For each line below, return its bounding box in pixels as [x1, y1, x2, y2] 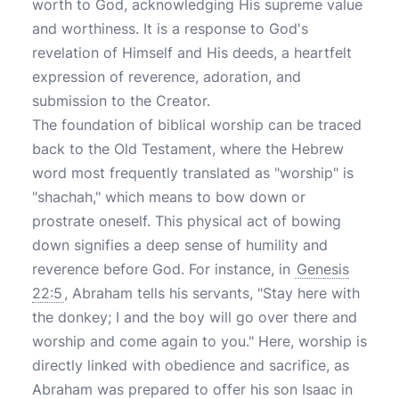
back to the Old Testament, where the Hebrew [32, 140, 344, 158]
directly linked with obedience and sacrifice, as [32, 356, 349, 374]
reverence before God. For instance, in [32, 260, 295, 278]
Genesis [297, 260, 349, 278]
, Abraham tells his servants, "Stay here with [64, 284, 360, 302]
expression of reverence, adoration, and [32, 68, 301, 85]
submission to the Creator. [32, 92, 210, 110]
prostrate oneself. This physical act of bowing [32, 212, 341, 230]
